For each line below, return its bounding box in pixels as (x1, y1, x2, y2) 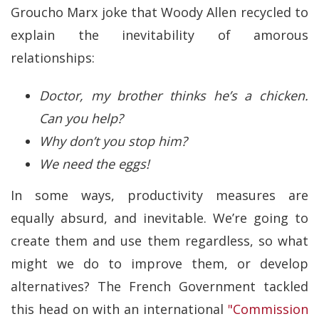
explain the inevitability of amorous (11, 26, 308, 44)
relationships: (11, 49, 95, 67)
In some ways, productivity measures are (11, 187, 308, 204)
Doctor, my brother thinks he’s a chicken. (39, 86, 308, 104)
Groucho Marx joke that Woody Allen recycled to (11, 4, 308, 21)
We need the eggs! (39, 155, 150, 172)
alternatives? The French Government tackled (11, 278, 308, 296)
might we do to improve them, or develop (11, 255, 308, 273)
